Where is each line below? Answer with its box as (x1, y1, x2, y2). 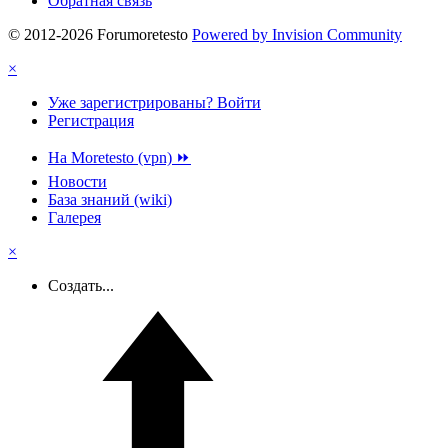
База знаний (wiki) (48, 190, 172, 208)
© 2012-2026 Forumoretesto (8, 25, 188, 43)
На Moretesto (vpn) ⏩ (48, 148, 191, 166)
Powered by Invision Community (192, 25, 402, 43)
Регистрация (48, 111, 134, 129)
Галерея (48, 208, 101, 226)
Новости (48, 172, 107, 190)
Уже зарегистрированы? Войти (48, 93, 261, 111)
